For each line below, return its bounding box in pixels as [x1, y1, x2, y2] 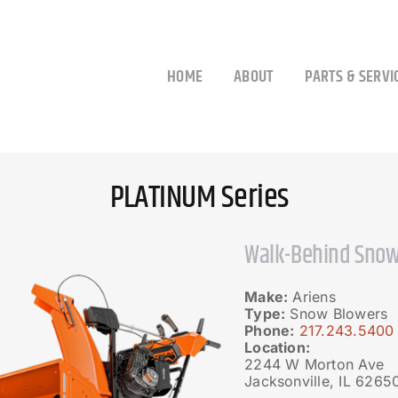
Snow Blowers [285, 305, 388, 322]
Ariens [288, 288, 336, 306]
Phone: [244, 322, 295, 339]
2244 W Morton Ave [244, 355, 385, 373]
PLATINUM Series [109, 172, 289, 222]
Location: [244, 338, 311, 356]
